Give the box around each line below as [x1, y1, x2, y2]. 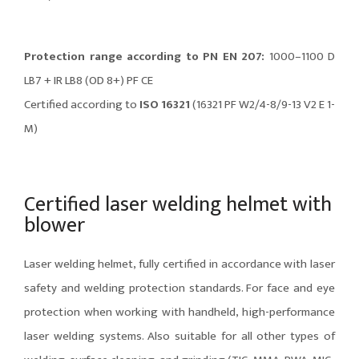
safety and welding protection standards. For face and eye [24, 277, 335, 298]
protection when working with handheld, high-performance [24, 301, 335, 322]
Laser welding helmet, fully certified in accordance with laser [24, 253, 335, 274]
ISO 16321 [139, 95, 190, 115]
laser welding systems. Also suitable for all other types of [24, 325, 335, 346]
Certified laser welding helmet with [24, 187, 332, 222]
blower [24, 208, 85, 243]
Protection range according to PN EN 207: [24, 46, 269, 67]
